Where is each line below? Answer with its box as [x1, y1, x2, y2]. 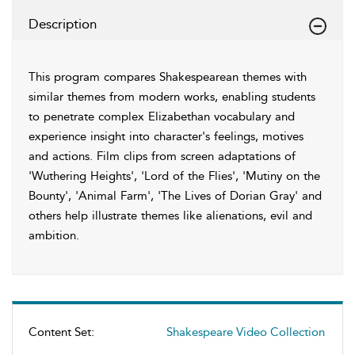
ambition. [29, 228, 79, 242]
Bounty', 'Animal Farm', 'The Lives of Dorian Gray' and [29, 189, 322, 203]
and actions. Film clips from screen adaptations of [29, 149, 296, 163]
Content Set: [29, 325, 94, 339]
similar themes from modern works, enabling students [29, 90, 315, 104]
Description [29, 16, 97, 32]
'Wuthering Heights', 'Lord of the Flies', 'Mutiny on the [29, 169, 320, 183]
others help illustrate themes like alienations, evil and [29, 208, 312, 223]
